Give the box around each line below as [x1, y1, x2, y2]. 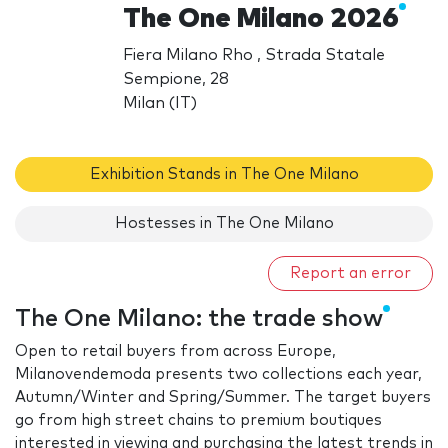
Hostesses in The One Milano [114, 216, 334, 232]
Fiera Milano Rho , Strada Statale [123, 46, 386, 63]
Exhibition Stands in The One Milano [89, 166, 359, 182]
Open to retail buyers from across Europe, [15, 344, 336, 360]
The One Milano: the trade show [15, 307, 383, 332]
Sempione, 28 [123, 70, 230, 87]
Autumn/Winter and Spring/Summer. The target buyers [15, 390, 431, 406]
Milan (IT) [123, 94, 198, 111]
